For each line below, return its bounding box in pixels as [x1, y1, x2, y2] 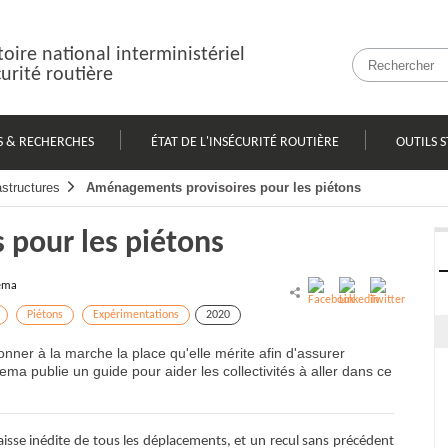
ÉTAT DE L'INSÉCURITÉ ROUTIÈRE [150, 134, 339, 150]
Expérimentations [93, 309, 179, 321]
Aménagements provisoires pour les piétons [86, 180, 361, 195]
